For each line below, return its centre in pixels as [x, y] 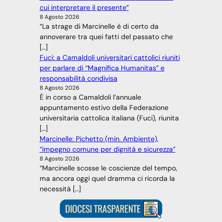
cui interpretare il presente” [84, 7]
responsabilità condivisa [78, 78]
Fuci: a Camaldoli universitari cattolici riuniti [110, 57]
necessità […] [60, 189]
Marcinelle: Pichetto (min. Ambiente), [99, 139]
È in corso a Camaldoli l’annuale [90, 97]
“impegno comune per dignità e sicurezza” [107, 149]
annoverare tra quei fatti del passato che [106, 36]
